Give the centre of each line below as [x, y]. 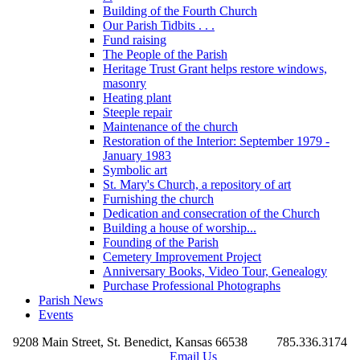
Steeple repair [137, 112]
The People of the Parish [165, 54]
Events [56, 314]
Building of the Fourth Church [180, 10]
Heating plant [137, 97]
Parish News [71, 300]
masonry [125, 83]
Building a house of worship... [180, 227]
